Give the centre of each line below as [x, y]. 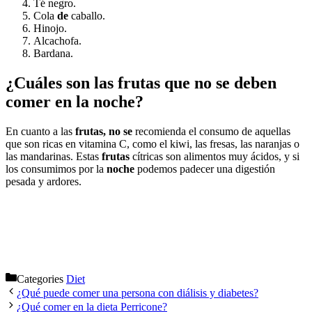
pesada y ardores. [44, 181]
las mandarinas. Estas [54, 156]
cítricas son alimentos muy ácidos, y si [214, 156]
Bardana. [53, 54]
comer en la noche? [75, 102]
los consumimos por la [56, 169]
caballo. [87, 16]
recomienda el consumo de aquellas [211, 131]
